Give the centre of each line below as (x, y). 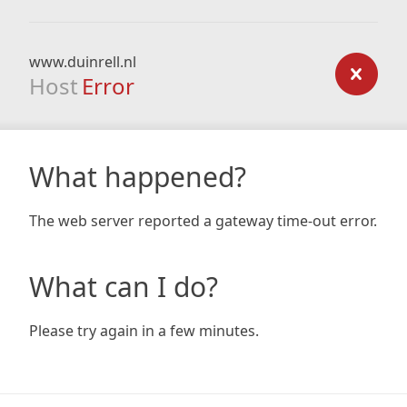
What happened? (138, 177)
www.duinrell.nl (83, 62)
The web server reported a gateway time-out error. (203, 221)
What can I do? (124, 287)
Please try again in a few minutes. (144, 331)
